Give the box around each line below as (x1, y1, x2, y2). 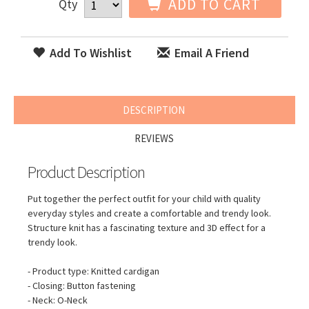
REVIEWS (134, 131, 174, 145)
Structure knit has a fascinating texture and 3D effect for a (28, 221, 266, 234)
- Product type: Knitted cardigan (28, 264, 159, 277)
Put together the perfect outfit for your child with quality (28, 192, 261, 205)
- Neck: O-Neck (28, 293, 88, 306)
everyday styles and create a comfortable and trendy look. (28, 206, 271, 219)
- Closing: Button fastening (28, 279, 136, 292)
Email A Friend (172, 44, 249, 61)
